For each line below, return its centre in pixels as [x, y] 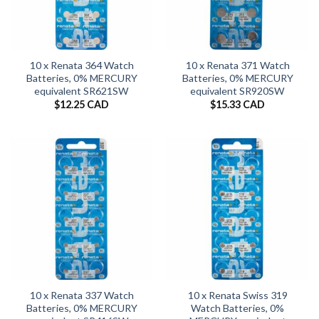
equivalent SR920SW [237, 90]
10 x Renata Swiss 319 [237, 295]
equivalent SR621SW [82, 90]
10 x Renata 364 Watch [82, 65]
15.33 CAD [240, 105]
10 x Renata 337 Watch [82, 295]
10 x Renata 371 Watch [237, 65]
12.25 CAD [84, 105]
